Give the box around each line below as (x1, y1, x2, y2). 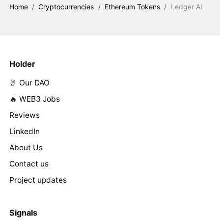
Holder (9, 58, 35, 69)
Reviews (9, 110, 40, 120)
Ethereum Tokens (105, 2, 161, 11)
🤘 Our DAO (9, 78, 50, 87)
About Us (9, 142, 43, 152)
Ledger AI (170, 2, 202, 11)
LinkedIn (9, 126, 40, 136)
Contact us (9, 159, 49, 168)
